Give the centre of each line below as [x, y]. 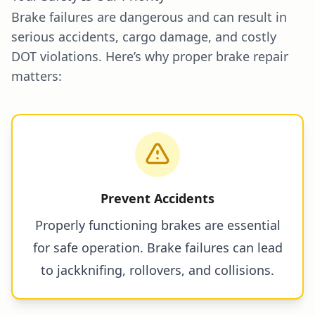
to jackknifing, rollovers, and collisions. [157, 270]
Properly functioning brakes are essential [157, 225]
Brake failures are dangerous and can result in [149, 17]
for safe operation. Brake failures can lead [157, 247]
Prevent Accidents [157, 198]
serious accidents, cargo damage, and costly [144, 36]
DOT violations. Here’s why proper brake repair [150, 56]
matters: [37, 76]
